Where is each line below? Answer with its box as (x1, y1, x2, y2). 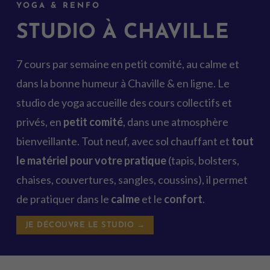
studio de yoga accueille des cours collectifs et (16, 95, 232, 109)
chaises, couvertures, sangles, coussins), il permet (16, 172, 248, 186)
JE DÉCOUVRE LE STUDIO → (25, 221, 145, 229)
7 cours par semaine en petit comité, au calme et (16, 57, 239, 71)
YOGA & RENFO (16, 1, 101, 10)
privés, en (16, 115, 63, 128)
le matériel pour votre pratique (16, 153, 166, 167)
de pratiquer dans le (16, 192, 111, 206)
